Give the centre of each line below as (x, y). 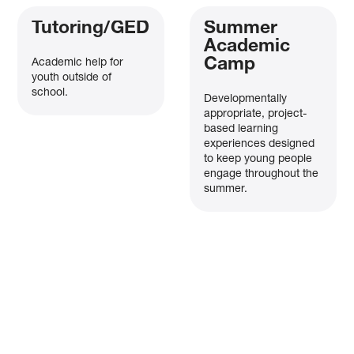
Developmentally (245, 99)
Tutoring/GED (91, 29)
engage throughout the (261, 174)
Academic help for (78, 63)
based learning (241, 129)
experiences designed (259, 144)
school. (50, 93)
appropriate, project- (255, 114)
